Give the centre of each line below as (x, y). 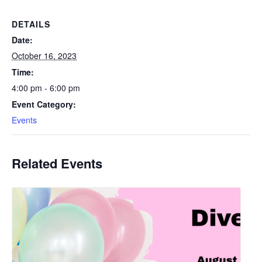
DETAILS (31, 24)
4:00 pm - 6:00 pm (46, 87)
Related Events (57, 163)
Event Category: (44, 104)
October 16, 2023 (44, 55)
